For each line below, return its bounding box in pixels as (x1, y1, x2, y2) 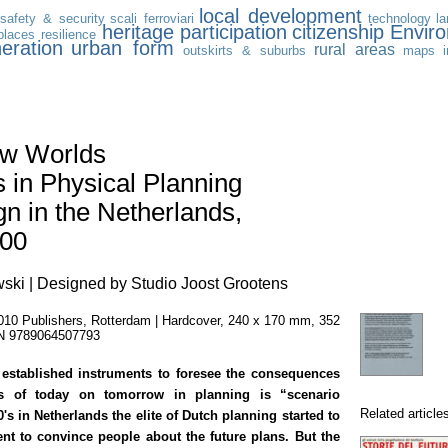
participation (179, 21, 287, 43)
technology (367, 11, 431, 26)
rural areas (313, 41, 395, 58)
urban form (71, 37, 175, 59)
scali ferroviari (110, 11, 194, 26)
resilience (41, 27, 96, 42)
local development (199, 5, 362, 27)
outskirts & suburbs (182, 43, 306, 58)
